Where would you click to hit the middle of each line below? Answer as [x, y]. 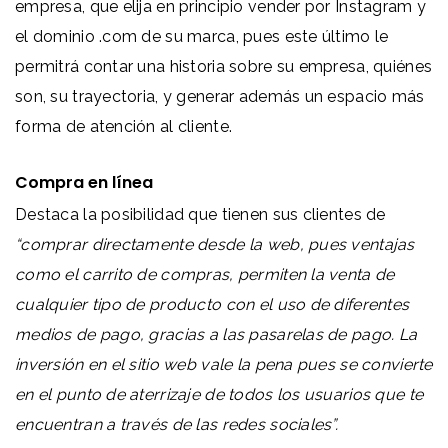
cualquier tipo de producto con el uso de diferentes [212, 304]
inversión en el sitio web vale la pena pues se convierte [224, 364]
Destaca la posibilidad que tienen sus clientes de [200, 214]
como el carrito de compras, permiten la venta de [205, 274]
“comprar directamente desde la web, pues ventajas [215, 244]
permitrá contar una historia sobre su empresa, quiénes [224, 66]
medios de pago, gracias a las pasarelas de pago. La [216, 334]
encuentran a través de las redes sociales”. [177, 424]
